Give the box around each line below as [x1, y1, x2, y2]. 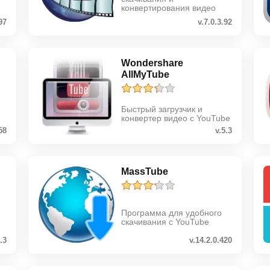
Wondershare [121, 57, 184, 68]
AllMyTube [121, 69, 170, 80]
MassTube [121, 166, 169, 177]
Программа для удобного [121, 207, 222, 218]
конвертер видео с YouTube [121, 113, 231, 124]
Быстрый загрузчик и [121, 104, 203, 115]
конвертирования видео [121, 3, 216, 13]
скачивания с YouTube [121, 216, 210, 227]
